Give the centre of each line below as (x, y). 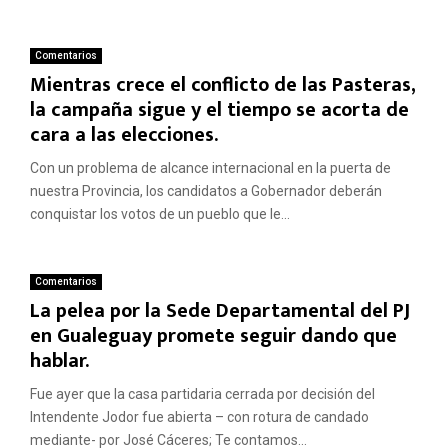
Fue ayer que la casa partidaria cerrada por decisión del (202, 393)
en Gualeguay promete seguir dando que (213, 335)
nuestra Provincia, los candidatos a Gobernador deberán (206, 190)
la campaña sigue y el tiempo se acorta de (219, 109)
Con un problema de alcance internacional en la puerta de (210, 167)
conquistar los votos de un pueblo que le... (160, 213)
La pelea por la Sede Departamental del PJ (220, 310)
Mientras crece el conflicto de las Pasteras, (222, 84)
